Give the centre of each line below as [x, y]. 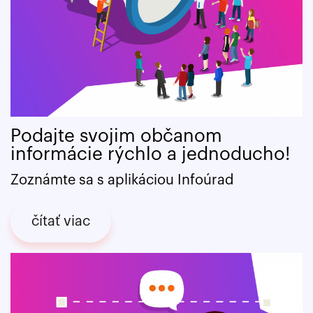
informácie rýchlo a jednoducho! [150, 154]
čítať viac [61, 221]
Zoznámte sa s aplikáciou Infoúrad [122, 180]
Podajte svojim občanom [116, 136]
